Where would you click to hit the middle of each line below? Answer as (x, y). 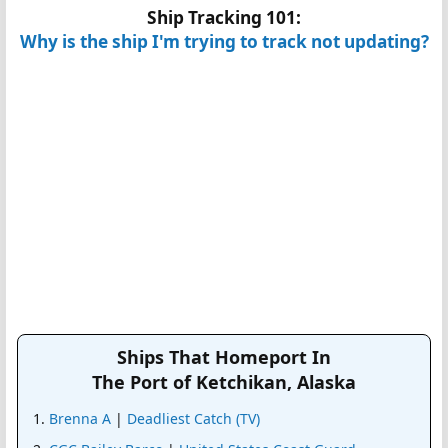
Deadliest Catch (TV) (193, 419)
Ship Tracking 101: (224, 18)
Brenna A (79, 419)
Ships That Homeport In (224, 357)
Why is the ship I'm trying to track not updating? (224, 42)
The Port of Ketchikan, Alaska (224, 382)
